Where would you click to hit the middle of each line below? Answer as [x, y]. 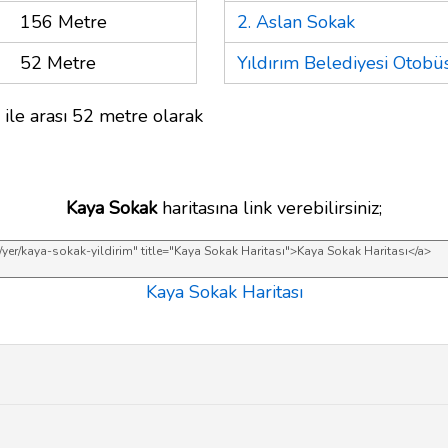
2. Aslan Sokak [296, 21]
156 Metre [63, 21]
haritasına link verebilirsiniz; [269, 207]
